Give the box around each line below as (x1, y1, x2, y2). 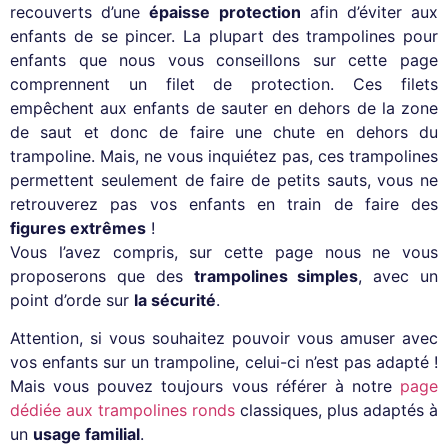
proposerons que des (10, 265, 194, 286)
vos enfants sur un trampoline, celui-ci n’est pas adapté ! (10, 352, 438, 373)
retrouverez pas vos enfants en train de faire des (10, 193, 438, 214)
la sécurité (134, 289, 216, 310)
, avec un (358, 265, 439, 286)
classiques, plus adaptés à (235, 400, 438, 421)
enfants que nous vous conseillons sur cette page (10, 49, 438, 70)
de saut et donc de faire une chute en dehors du (10, 121, 438, 142)
